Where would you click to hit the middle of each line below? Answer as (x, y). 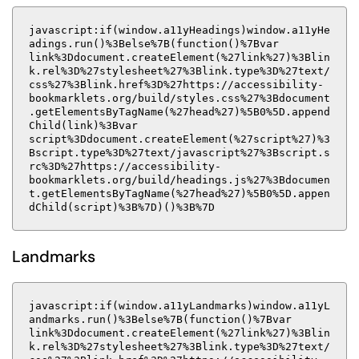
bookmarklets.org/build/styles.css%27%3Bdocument (179, 98)
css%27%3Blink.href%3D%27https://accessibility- (176, 85)
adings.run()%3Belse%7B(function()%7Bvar (154, 44)
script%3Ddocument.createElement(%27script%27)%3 (179, 139)
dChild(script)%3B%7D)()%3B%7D (122, 207)
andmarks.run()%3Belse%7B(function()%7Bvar (160, 319)
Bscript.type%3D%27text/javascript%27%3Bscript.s (179, 153)
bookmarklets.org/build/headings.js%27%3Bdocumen (179, 180)
